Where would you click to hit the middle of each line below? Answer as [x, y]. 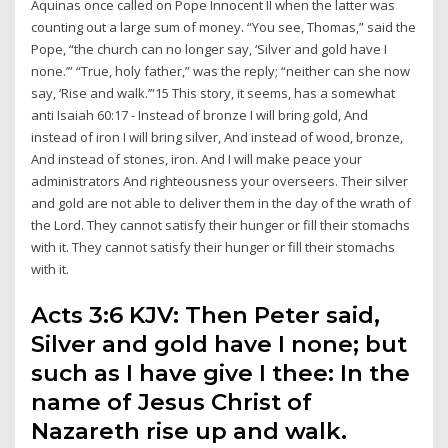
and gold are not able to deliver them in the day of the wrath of [221, 203]
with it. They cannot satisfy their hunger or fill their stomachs [213, 247]
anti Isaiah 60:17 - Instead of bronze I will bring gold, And [200, 115]
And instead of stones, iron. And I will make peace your [197, 159]
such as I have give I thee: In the [221, 372]
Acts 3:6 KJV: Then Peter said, [206, 314]
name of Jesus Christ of [172, 401]
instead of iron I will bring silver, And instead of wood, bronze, [217, 137]
